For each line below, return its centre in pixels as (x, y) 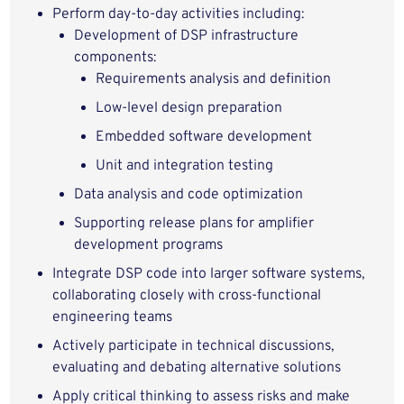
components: (115, 58)
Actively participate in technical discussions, (193, 346)
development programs (149, 245)
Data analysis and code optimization (189, 195)
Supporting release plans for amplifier (194, 224)
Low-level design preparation (189, 108)
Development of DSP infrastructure (187, 36)
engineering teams (113, 317)
